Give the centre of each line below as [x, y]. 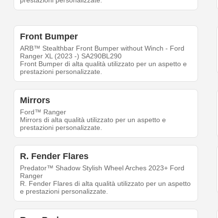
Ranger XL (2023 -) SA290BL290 [71, 56]
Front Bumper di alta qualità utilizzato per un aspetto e [104, 64]
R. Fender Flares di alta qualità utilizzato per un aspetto [106, 184]
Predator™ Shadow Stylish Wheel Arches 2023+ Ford [102, 168]
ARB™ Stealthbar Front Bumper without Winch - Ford [102, 48]
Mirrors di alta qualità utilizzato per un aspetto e [93, 120]
